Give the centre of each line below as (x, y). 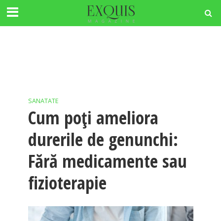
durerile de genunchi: (103, 139)
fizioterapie (67, 183)
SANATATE (43, 101)
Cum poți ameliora (93, 118)
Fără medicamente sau (107, 161)
